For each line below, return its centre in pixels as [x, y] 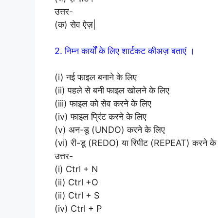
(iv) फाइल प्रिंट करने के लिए [100, 116]
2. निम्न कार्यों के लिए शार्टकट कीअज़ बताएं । [125, 51]
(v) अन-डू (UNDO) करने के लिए [110, 129]
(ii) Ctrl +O [76, 182]
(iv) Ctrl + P [78, 208]
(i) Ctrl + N [76, 169]
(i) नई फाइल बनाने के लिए [96, 77]
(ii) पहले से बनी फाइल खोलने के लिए [112, 90]
